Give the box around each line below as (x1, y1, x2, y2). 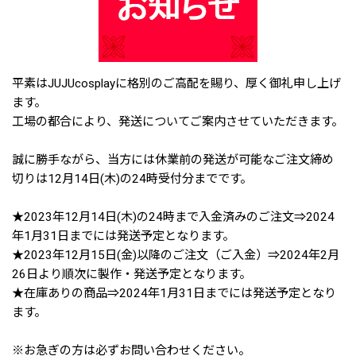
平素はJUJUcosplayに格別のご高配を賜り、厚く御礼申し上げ (12, 76, 341, 91)
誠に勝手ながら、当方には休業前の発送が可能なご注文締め (12, 153, 334, 167)
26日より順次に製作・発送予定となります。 (12, 267, 251, 281)
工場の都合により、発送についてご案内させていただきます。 (12, 114, 343, 129)
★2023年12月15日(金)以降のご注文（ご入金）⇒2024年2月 (12, 248, 339, 262)
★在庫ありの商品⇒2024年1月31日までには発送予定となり (12, 286, 336, 300)
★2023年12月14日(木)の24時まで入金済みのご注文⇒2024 (12, 210, 335, 224)
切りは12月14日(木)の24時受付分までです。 (12, 172, 252, 186)
